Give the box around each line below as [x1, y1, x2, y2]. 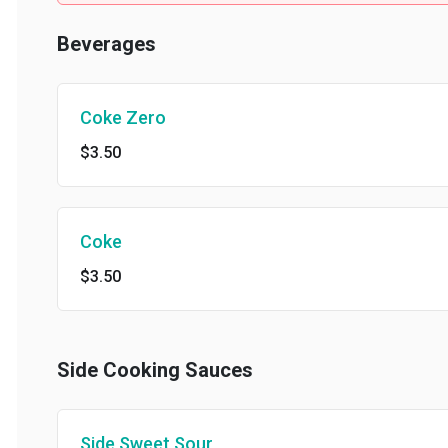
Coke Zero [63, 107, 149, 128]
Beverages [40, 32, 139, 56]
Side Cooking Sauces [40, 358, 236, 382]
